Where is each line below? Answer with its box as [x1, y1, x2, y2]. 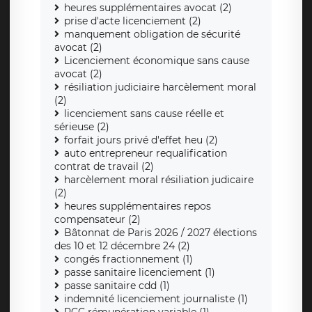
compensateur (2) [54, 213, 141, 226]
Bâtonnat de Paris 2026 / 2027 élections [64, 226, 257, 240]
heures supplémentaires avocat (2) [64, 1, 232, 15]
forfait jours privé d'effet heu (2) [64, 134, 218, 147]
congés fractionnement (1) [64, 253, 193, 266]
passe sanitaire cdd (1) [64, 279, 170, 292]
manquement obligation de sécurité [64, 28, 240, 41]
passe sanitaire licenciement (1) [64, 266, 215, 279]
